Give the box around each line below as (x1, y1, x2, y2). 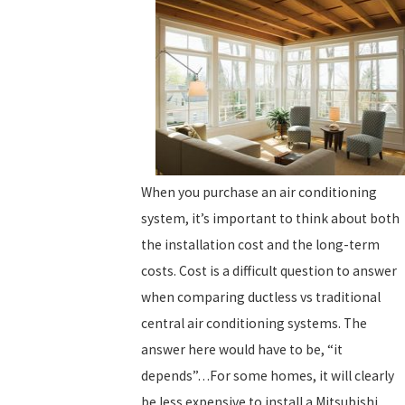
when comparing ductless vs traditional (141, 287, 381, 306)
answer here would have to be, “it (141, 340, 343, 358)
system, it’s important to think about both (141, 209, 400, 227)
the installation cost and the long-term (141, 235, 380, 253)
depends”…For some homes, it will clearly (141, 366, 394, 384)
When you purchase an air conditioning (141, 183, 377, 201)
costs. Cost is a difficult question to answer (141, 261, 397, 279)
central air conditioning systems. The (141, 314, 367, 332)
